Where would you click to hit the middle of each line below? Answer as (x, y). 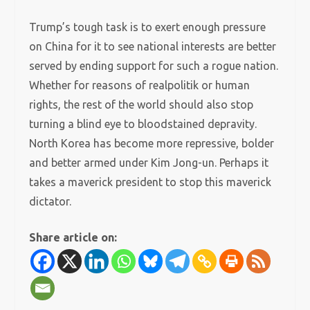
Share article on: (73, 237)
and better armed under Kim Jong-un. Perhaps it (149, 163)
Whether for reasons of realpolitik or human (140, 85)
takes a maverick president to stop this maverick (151, 182)
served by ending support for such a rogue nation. (154, 66)
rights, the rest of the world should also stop (142, 104)
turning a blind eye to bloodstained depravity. (143, 124)
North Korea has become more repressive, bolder (152, 143)
